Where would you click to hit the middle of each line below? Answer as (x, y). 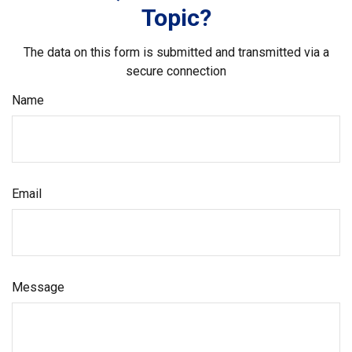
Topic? (176, 18)
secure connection (176, 71)
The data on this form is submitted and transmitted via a (176, 52)
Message (38, 287)
